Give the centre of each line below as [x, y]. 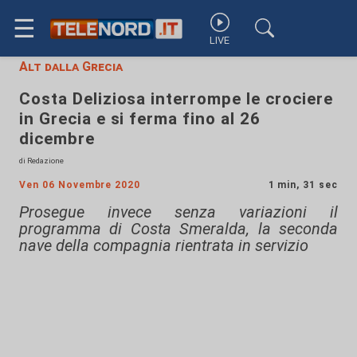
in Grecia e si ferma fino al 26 [140, 119]
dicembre [57, 139]
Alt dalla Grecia [71, 67]
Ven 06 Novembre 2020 [80, 185]
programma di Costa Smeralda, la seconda [178, 229]
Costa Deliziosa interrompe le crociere [176, 99]
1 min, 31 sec [303, 185]
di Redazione [41, 161]
